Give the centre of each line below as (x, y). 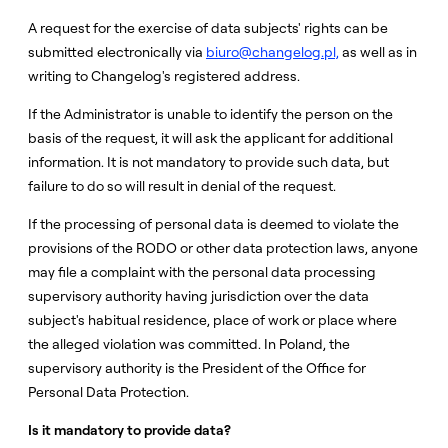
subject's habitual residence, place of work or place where (212, 320)
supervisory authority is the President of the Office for (197, 368)
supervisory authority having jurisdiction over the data (198, 296)
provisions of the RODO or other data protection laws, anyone (223, 248)
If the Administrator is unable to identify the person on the (210, 114)
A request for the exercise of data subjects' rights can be (208, 28)
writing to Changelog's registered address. (164, 76)
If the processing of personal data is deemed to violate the (213, 224)
